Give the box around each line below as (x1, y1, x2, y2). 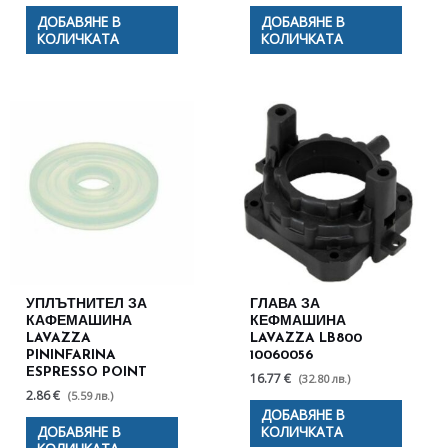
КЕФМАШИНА (250, 314, 347, 328)
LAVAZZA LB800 (250, 331, 363, 345)
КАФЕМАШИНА (26, 314, 133, 328)
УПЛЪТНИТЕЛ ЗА (26, 297, 148, 311)
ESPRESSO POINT (26, 365, 148, 379)
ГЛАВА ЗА (250, 297, 321, 311)
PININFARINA (26, 348, 117, 362)
